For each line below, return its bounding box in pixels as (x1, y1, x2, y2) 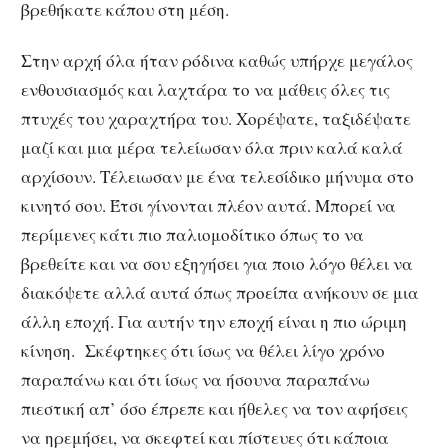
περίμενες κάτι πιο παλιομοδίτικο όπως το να (21, 223, 364, 247)
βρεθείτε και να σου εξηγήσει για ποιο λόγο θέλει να (21, 252, 413, 276)
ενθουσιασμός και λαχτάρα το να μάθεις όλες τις (21, 78, 390, 102)
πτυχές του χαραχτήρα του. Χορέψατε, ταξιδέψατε (21, 107, 411, 131)
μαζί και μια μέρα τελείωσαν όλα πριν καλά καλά (21, 136, 403, 160)
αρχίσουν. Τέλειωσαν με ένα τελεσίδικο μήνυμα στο (21, 165, 414, 189)
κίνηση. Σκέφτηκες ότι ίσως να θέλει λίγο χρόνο (21, 339, 385, 363)
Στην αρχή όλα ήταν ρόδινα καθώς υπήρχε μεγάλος (21, 49, 413, 73)
